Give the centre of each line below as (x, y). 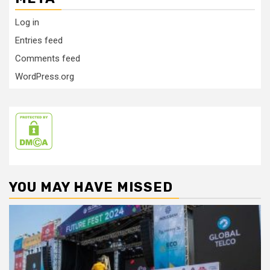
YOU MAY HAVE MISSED (91, 187)
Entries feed (39, 40)
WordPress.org (45, 77)
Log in (27, 22)
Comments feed (48, 58)
